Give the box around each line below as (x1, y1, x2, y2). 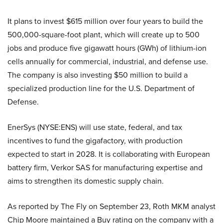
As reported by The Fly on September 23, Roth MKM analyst (7, 201, 216, 212)
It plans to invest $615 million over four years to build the (7, 15, 203, 27)
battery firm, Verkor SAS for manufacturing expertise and (7, 162, 203, 173)
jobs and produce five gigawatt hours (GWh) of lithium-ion (7, 42, 207, 54)
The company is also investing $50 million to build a (7, 69, 188, 81)
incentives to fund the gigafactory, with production (7, 135, 183, 146)
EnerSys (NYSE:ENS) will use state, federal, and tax (7, 121, 182, 133)
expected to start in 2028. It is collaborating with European (7, 148, 210, 160)
